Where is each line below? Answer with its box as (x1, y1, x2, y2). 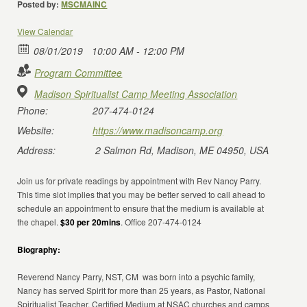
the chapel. (17, 216, 61, 228)
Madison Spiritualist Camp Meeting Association (34, 87, 238, 101)
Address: (17, 143, 56, 157)
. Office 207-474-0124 (121, 216, 202, 228)
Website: (17, 123, 55, 137)
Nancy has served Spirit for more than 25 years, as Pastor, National (17, 284, 266, 296)
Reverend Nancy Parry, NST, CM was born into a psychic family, (17, 271, 256, 282)
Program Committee (34, 66, 123, 79)
